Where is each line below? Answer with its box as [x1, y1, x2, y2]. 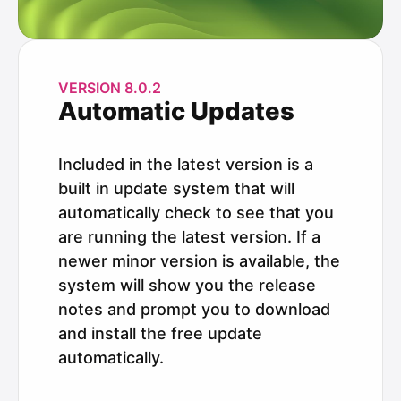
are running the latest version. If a [58, 226, 320, 246]
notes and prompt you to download [58, 299, 330, 319]
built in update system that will [58, 178, 294, 198]
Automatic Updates [58, 95, 294, 126]
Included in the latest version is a [58, 154, 313, 174]
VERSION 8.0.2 [58, 78, 161, 97]
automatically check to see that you [58, 202, 334, 222]
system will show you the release [58, 275, 316, 294]
